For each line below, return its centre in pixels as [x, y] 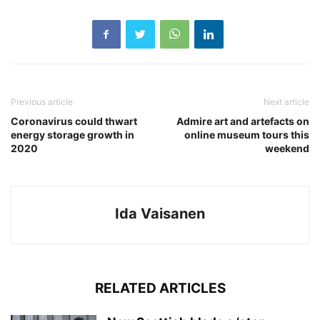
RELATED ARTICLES [160, 288]
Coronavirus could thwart [74, 121]
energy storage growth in [72, 135]
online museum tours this [247, 135]
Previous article [42, 102]
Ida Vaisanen [160, 214]
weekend [287, 148]
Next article [286, 102]
